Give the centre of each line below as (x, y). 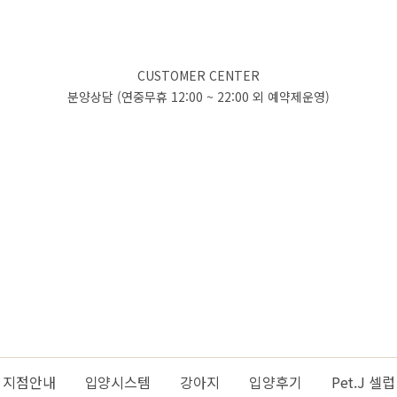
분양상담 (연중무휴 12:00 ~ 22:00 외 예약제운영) (198, 97)
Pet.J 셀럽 (363, 382)
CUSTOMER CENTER (198, 75)
